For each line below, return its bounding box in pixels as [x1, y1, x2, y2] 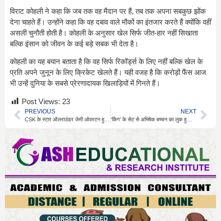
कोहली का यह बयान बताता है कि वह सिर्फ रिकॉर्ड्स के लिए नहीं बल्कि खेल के [10, 57, 203, 66]
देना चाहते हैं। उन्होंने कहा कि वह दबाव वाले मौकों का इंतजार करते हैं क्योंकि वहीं [10, 17, 211, 26]
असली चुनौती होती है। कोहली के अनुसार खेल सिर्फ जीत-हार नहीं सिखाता [10, 28, 198, 37]
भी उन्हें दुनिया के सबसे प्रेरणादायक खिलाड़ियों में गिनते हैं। [10, 79, 160, 88]
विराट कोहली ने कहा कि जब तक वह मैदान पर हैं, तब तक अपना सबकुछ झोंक [10, 6, 206, 15]
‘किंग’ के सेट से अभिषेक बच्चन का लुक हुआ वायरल [186, 116, 192, 122]
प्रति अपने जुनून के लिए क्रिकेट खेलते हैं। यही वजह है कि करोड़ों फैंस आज [10, 68, 206, 77]
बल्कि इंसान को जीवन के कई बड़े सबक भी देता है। [10, 39, 139, 48]
